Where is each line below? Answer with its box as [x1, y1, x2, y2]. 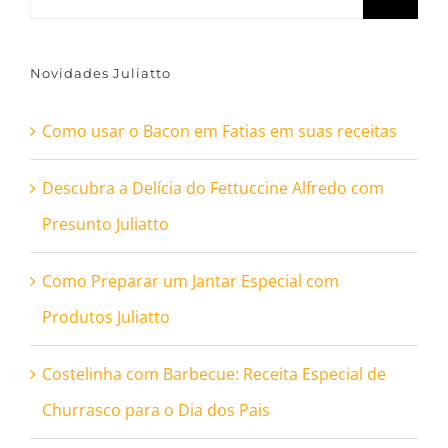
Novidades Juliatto [30, 65, 171, 81]
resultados [29, 6, 110, 28]
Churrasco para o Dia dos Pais [42, 399, 270, 421]
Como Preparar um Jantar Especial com [42, 270, 339, 292]
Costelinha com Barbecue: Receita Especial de [42, 363, 386, 385]
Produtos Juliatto [42, 306, 170, 328]
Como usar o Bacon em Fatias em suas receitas [42, 120, 397, 142]
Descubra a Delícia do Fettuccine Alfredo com [42, 177, 384, 199]
